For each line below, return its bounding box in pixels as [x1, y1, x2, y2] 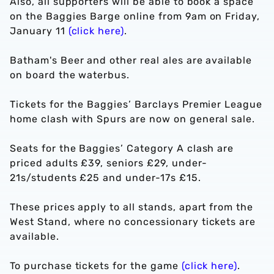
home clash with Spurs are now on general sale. [10, 113, 262, 125]
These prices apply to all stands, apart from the [10, 201, 254, 213]
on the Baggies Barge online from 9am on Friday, [10, 10, 261, 22]
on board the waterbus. [10, 69, 130, 81]
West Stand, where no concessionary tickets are [10, 216, 256, 228]
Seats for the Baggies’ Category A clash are [10, 143, 234, 154]
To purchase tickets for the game [10, 260, 182, 272]
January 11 [10, 25, 68, 37]
